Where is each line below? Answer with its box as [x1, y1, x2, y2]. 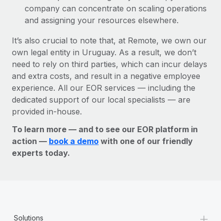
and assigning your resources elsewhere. [25, 15, 179, 25]
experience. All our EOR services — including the [12, 82, 195, 93]
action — [12, 136, 49, 146]
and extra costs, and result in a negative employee [12, 71, 200, 81]
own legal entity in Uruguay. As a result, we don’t [12, 47, 196, 57]
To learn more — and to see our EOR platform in [12, 124, 198, 134]
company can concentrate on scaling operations [25, 3, 207, 13]
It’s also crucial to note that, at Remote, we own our [12, 35, 207, 45]
